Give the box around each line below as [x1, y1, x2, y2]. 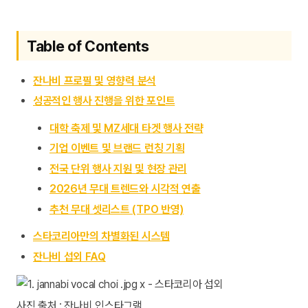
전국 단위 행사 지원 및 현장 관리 [49, 162, 187, 175]
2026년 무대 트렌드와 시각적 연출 [49, 182, 201, 196]
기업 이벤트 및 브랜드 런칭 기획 [49, 142, 185, 155]
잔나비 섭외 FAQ [33, 250, 106, 263]
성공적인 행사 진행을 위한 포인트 [33, 94, 175, 108]
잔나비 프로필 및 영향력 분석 [33, 74, 156, 87]
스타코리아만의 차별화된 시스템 [33, 230, 170, 243]
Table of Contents [27, 36, 149, 55]
